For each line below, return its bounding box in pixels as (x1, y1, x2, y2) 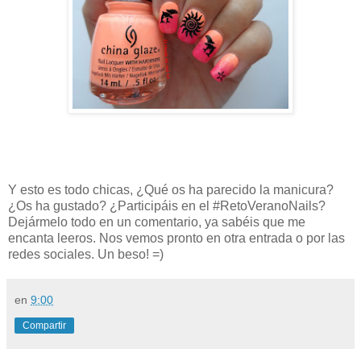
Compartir (23, 319, 66, 331)
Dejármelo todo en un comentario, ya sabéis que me (8, 214, 305, 229)
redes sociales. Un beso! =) (8, 247, 164, 261)
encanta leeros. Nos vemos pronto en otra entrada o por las (8, 230, 345, 245)
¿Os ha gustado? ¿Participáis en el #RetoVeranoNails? (8, 198, 326, 213)
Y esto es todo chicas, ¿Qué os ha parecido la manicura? (8, 182, 334, 197)
